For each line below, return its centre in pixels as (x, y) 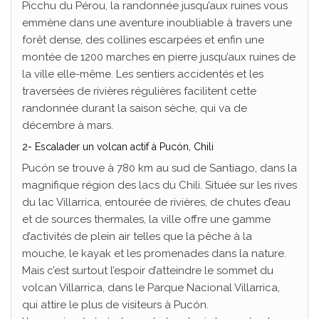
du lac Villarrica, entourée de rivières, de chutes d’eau (156, 202)
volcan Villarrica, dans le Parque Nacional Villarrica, (151, 287)
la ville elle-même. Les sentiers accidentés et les (143, 74)
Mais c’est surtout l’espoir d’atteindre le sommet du (148, 270)
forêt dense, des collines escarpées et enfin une (143, 40)
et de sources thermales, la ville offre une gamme (146, 219)
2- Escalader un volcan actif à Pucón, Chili (118, 146)
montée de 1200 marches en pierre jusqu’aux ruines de (159, 57)
